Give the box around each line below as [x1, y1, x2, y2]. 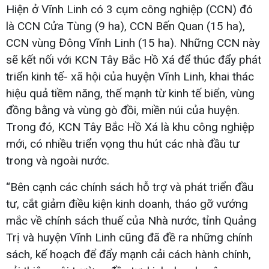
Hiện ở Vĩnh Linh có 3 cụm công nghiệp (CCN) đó [6, 2, 253, 16]
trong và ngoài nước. [6, 153, 109, 168]
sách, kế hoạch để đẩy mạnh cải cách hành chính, [6, 247, 251, 261]
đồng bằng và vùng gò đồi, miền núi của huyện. [6, 103, 240, 117]
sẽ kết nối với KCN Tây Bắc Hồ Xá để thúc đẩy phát [6, 52, 261, 67]
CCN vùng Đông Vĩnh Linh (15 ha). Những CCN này [6, 35, 260, 50]
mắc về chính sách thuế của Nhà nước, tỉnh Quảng [6, 213, 256, 228]
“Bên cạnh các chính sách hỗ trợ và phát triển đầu [6, 180, 253, 194]
